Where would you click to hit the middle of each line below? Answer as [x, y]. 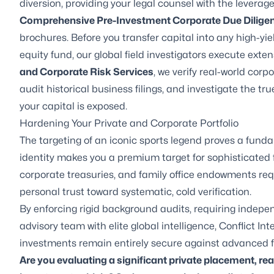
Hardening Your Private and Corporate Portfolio [129, 123]
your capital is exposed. [73, 106]
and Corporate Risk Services [87, 72]
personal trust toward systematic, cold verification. [135, 191]
